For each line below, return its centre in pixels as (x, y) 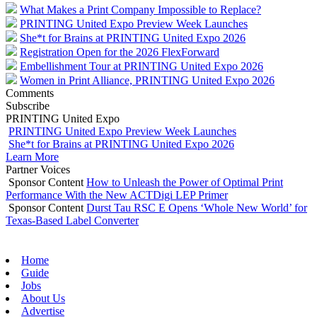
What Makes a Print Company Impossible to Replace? (140, 9)
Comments (30, 93)
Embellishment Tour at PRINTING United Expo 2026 (142, 66)
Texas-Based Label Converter (72, 220)
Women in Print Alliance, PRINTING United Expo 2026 (147, 80)
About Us (43, 298)
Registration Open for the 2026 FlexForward (120, 52)
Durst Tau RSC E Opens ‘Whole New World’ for (197, 207)
